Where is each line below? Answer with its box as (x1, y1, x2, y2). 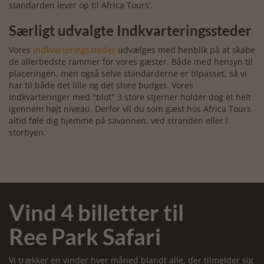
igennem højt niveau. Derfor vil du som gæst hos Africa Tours (9, 103, 251, 114)
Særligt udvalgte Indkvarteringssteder (9, 21, 252, 39)
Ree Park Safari (9, 222, 161, 250)
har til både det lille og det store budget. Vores (9, 79, 193, 91)
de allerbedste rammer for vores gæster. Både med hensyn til (9, 55, 253, 67)
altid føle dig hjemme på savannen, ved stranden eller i (9, 114, 228, 126)
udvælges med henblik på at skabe (115, 44, 255, 55)
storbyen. (9, 126, 48, 138)
